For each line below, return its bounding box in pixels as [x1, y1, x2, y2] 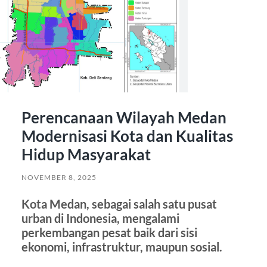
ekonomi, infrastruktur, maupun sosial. [21, 240, 222, 254]
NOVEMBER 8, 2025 [21, 173, 97, 182]
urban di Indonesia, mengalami [21, 211, 179, 226]
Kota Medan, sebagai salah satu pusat [21, 197, 217, 212]
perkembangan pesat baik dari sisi [21, 225, 197, 240]
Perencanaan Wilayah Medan [21, 108, 226, 128]
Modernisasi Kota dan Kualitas [21, 126, 233, 146]
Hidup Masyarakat [21, 145, 151, 164]
